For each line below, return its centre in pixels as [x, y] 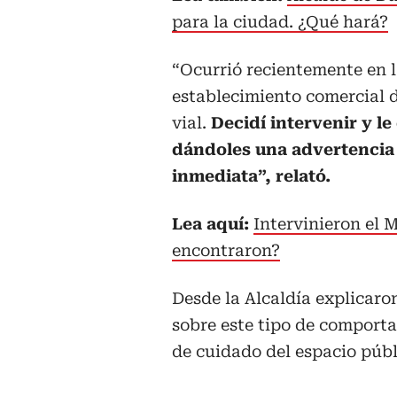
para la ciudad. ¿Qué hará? [280, 22]
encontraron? [226, 251]
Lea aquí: [213, 224]
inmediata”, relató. [251, 176]
